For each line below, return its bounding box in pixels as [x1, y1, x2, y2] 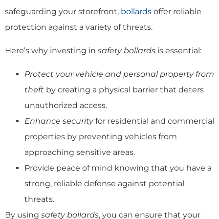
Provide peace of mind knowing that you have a [24, 163, 212, 173]
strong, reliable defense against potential [24, 178, 184, 188]
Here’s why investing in [5, 45, 98, 55]
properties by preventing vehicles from [24, 131, 177, 141]
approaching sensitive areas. [24, 147, 135, 157]
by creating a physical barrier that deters [44, 85, 204, 94]
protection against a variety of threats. [5, 22, 153, 32]
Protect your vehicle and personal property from [24, 69, 214, 79]
